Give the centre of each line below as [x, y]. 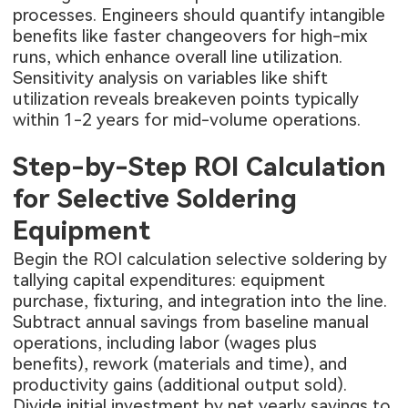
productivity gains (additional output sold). [180, 385]
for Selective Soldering [155, 199]
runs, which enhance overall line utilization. [178, 57]
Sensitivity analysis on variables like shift [171, 78]
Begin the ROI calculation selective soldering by [200, 260]
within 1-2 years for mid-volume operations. [187, 120]
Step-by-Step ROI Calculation [200, 167]
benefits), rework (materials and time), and [180, 364]
